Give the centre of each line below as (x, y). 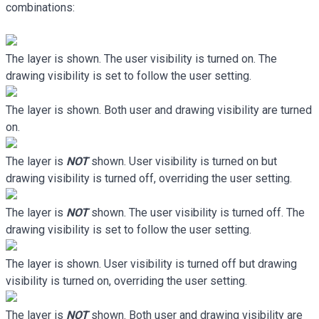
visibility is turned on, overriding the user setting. (126, 281)
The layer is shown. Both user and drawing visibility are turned (159, 110)
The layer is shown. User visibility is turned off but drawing (151, 264)
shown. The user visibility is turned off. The (197, 213)
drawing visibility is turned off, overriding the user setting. (149, 179)
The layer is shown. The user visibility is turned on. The (141, 59)
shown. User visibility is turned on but (183, 162)
